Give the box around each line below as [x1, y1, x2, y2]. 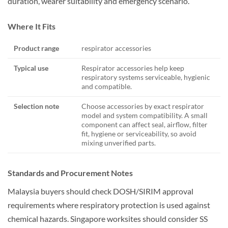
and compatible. [81, 82, 132, 91]
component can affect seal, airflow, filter [81, 120, 208, 129]
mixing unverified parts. [81, 138, 156, 148]
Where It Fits [8, 21, 55, 32]
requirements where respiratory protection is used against [8, 200, 210, 210]
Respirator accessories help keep [81, 64, 184, 73]
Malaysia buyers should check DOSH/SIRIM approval [8, 186, 193, 196]
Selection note [14, 102, 59, 111]
